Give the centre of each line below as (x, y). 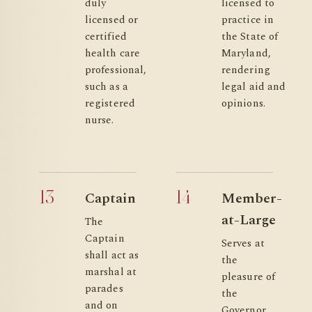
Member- (252, 198)
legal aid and (254, 87)
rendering (246, 70)
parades (104, 289)
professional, (116, 70)
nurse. (100, 120)
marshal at (111, 272)
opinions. (243, 103)
